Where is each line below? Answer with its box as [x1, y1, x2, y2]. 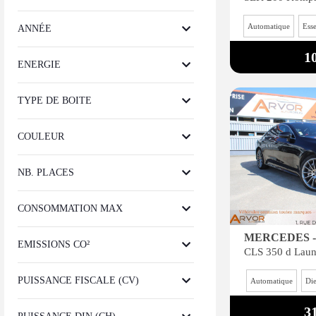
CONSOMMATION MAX [18, 203, 123, 214]
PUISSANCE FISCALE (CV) [18, 275, 139, 286]
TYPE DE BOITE [18, 95, 92, 106]
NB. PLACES [18, 167, 74, 178]
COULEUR [18, 131, 64, 142]
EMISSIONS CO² [18, 239, 90, 250]
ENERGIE [18, 59, 61, 70]
